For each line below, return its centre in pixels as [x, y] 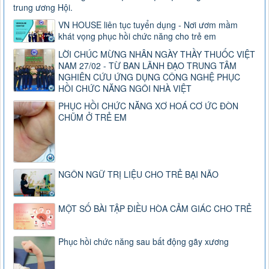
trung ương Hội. [43, 8]
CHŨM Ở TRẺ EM [92, 117]
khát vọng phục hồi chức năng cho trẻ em [137, 36]
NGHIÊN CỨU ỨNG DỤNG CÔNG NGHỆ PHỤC [149, 77]
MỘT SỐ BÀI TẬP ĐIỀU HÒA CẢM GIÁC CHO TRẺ [155, 209]
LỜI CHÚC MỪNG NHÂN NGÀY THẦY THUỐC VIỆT [157, 54]
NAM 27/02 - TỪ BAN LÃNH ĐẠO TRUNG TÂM [147, 66]
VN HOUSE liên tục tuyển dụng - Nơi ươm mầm [148, 25]
